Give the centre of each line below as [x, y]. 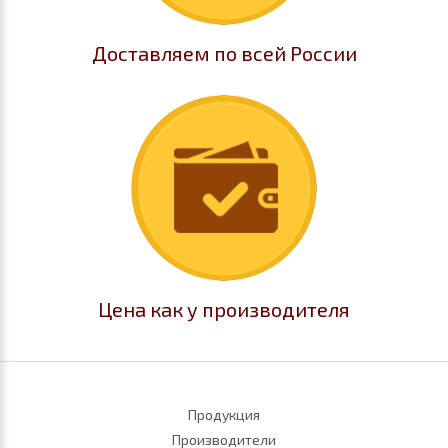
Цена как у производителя [224, 309]
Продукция [224, 414]
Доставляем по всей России [224, 53]
